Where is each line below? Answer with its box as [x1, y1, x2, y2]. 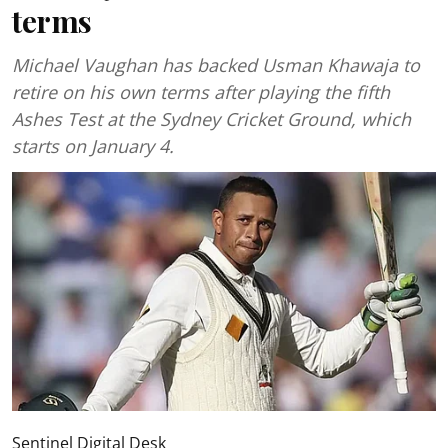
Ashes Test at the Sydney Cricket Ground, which [12, 107, 411, 131]
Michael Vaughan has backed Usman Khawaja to [12, 53, 420, 77]
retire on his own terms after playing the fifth [12, 80, 390, 104]
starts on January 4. [12, 134, 174, 158]
